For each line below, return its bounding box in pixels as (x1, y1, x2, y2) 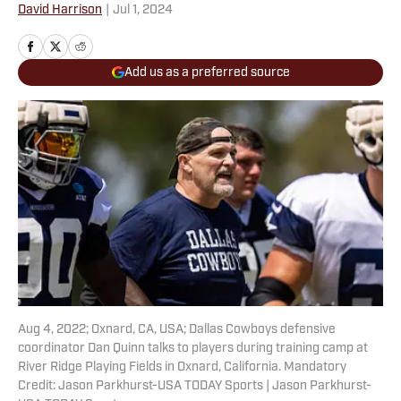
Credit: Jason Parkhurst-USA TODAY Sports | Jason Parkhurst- (18, 380, 371, 394)
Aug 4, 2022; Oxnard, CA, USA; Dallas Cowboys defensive (18, 323, 336, 337)
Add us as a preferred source (124, 65, 290, 80)
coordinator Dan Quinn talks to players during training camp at (18, 342, 368, 356)
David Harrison (18, 4, 102, 17)
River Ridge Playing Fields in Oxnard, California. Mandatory (18, 361, 346, 375)
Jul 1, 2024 (113, 4, 173, 17)
